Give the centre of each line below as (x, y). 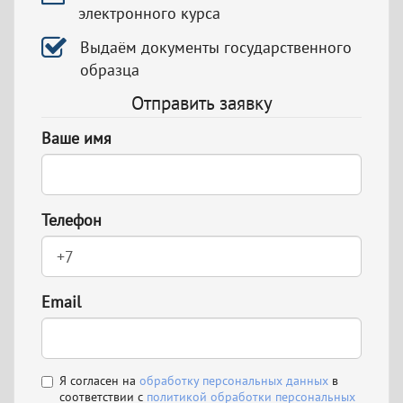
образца (110, 70)
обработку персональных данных (234, 381)
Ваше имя (76, 139)
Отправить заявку (201, 103)
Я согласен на (99, 381)
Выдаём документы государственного (216, 48)
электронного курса (149, 13)
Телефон (72, 220)
